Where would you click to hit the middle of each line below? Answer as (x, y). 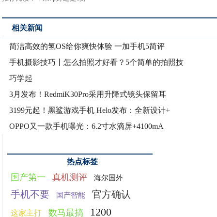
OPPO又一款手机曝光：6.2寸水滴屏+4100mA (87, 126)
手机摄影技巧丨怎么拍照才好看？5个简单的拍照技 (97, 62)
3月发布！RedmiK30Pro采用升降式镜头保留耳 (88, 94)
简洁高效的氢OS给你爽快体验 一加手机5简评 (87, 46)
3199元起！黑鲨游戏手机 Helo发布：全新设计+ (90, 110)
